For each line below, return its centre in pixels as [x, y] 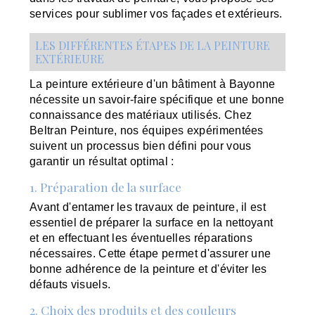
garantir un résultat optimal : [102, 161]
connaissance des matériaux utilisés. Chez [141, 115]
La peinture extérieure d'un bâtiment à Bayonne [153, 84]
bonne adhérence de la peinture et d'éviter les [148, 269]
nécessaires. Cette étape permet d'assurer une [150, 254]
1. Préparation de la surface [106, 186]
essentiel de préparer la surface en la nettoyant [152, 223]
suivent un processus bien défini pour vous [141, 146]
